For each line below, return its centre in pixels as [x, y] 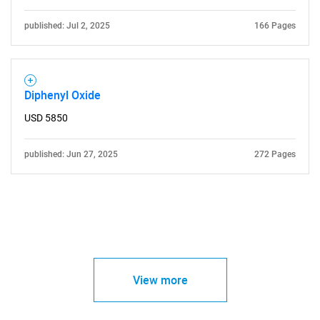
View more [160, 280]
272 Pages [275, 154]
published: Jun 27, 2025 [71, 154]
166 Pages [275, 25]
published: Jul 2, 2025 [67, 25]
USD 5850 [46, 117]
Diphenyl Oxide [62, 95]
